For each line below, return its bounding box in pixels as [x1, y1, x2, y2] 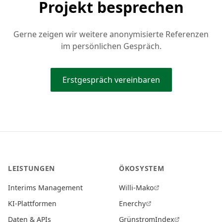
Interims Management [8, 183, 83, 192]
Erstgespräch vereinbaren [62, 74, 160, 85]
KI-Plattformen [8, 199, 56, 208]
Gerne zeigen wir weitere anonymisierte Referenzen [13, 29, 209, 40]
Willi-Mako [119, 183, 154, 192]
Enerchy [119, 199, 146, 208]
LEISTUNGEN [8, 164, 55, 173]
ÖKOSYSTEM [119, 164, 165, 173]
